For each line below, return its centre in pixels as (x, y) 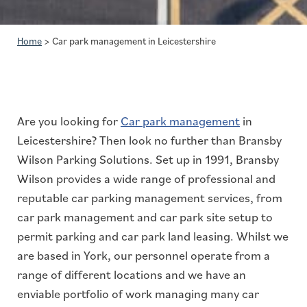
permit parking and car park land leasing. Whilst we (153, 236)
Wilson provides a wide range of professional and (146, 179)
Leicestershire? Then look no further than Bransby (149, 140)
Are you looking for (69, 121)
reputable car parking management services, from (150, 198)
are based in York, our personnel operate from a (144, 256)
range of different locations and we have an (132, 275)
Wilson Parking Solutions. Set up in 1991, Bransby (148, 160)
